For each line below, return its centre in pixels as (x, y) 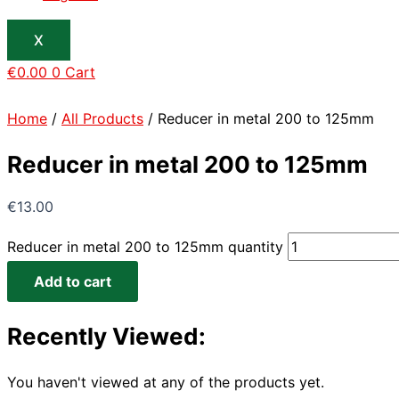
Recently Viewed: (106, 336)
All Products (102, 118)
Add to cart (73, 282)
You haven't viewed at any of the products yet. (166, 382)
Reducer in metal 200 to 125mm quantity (145, 247)
